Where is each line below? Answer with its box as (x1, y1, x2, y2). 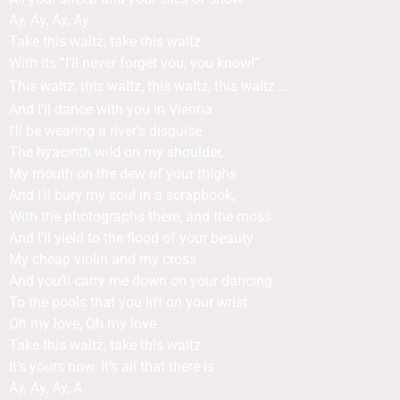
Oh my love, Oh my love (9, 315, 156, 332)
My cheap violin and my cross (9, 251, 196, 268)
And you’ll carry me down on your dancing (9, 272, 272, 289)
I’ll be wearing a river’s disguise (9, 122, 202, 139)
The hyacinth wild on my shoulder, (9, 144, 223, 161)
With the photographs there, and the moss (9, 208, 271, 225)
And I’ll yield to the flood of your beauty (9, 229, 254, 246)
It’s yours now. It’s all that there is (9, 358, 214, 375)
